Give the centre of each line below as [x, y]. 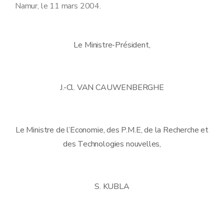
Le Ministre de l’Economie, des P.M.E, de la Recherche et [112, 130]
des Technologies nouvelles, [112, 144]
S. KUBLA [112, 186]
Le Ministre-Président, [112, 45]
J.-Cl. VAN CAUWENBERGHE [112, 87]
